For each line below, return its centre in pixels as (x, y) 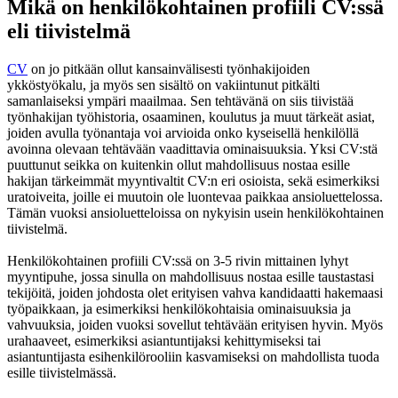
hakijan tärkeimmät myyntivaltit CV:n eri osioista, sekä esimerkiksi (193, 181)
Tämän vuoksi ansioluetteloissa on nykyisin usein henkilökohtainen (195, 213)
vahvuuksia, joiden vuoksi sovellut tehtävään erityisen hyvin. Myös (195, 325)
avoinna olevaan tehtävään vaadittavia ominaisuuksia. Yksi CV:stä (192, 149)
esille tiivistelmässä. (64, 373)
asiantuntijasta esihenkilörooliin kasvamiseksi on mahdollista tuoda (193, 357)
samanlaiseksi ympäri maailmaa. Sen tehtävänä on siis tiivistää (180, 101)
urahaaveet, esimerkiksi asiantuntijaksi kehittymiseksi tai (164, 341)
